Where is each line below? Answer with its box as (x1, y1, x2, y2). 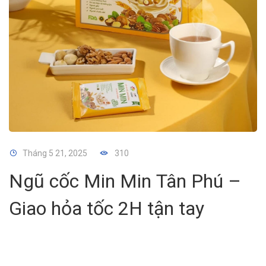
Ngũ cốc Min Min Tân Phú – (9, 170, 241, 192)
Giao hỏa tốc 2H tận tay (9, 197, 204, 220)
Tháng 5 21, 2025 (23, 148, 87, 158)
